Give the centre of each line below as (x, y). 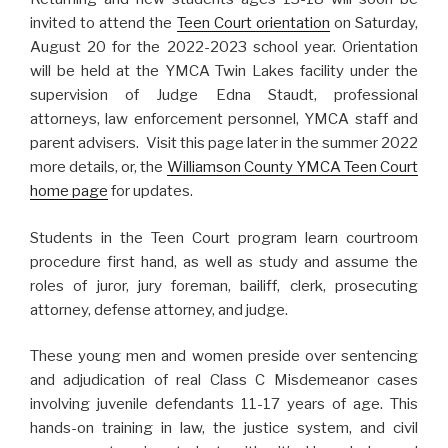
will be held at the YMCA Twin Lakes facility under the (224, 71)
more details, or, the (98, 167)
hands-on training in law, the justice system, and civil (224, 428)
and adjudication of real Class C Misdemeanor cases (224, 380)
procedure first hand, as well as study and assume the (224, 261)
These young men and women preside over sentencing (224, 356)
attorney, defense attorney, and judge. (159, 309)
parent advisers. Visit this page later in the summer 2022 (224, 143)
